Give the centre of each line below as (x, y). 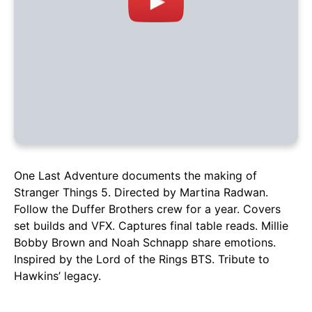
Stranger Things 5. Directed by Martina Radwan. (141, 193)
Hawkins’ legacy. (57, 276)
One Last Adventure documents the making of (135, 176)
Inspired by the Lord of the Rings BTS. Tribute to (142, 259)
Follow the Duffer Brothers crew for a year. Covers (147, 209)
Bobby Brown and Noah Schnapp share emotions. (145, 243)
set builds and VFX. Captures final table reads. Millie (151, 226)
